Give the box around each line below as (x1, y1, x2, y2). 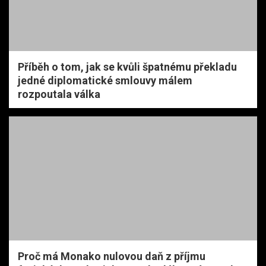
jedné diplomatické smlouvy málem (18, 74, 192, 87)
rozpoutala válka (18, 87, 100, 100)
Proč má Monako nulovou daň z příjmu (18, 249, 205, 262)
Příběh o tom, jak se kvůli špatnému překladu (18, 60, 237, 73)
